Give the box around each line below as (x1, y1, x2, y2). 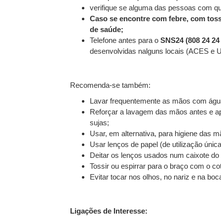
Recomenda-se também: (70, 81, 150, 89)
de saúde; (90, 25, 123, 34)
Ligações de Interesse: (70, 207, 147, 215)
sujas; (90, 118, 109, 127)
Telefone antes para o (90, 36, 160, 44)
